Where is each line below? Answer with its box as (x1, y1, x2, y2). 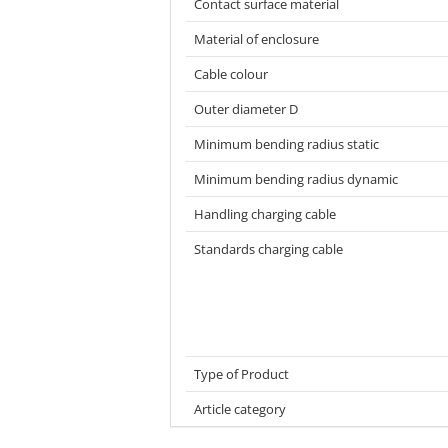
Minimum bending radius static (194, 135, 379, 153)
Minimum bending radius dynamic (194, 170, 398, 188)
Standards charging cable (194, 240, 343, 258)
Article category (194, 400, 286, 418)
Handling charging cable (194, 205, 336, 223)
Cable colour (194, 65, 268, 83)
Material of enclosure (194, 30, 319, 48)
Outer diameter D (194, 100, 298, 118)
